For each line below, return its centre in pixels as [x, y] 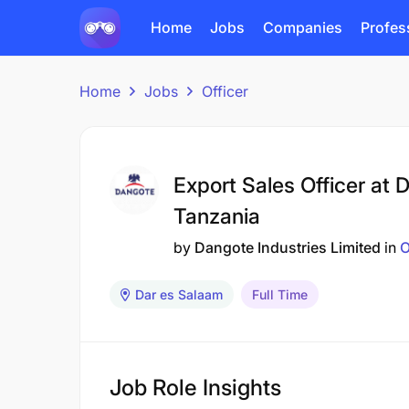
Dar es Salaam [179, 294]
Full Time [280, 294]
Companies [303, 27]
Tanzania [217, 216]
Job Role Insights [195, 388]
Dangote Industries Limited [288, 247]
